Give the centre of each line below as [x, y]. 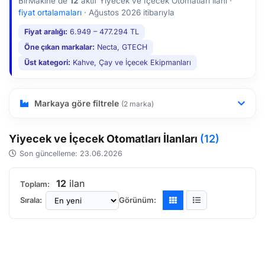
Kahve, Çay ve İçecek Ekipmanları [131, 62]
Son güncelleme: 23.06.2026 [71, 153]
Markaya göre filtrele [77, 103]
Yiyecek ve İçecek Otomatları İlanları [104, 139]
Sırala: [31, 200]
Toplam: [35, 184]
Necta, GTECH [121, 47]
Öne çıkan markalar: [59, 47]
